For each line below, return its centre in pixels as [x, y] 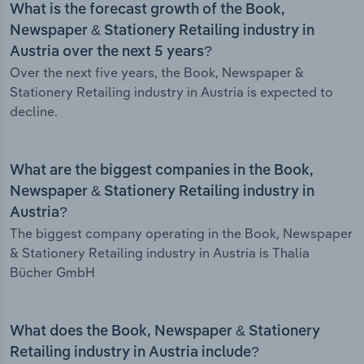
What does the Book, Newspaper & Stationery [165, 332]
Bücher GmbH [52, 273]
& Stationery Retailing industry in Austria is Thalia [160, 253]
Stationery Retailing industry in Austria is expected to [171, 92]
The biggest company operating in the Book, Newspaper [181, 234]
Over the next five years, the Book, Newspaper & [157, 73]
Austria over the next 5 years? [111, 52]
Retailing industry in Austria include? [134, 353]
